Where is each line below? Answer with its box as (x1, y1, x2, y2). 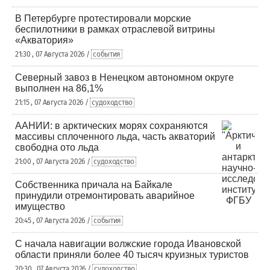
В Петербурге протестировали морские (15, 13, 191, 24)
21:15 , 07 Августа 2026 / (15, 98, 90, 107)
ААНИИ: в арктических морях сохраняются (15, 121, 208, 131)
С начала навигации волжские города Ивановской (15, 239, 241, 249)
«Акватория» (15, 35, 74, 45)
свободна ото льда (15, 142, 99, 152)
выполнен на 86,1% (15, 83, 103, 93)
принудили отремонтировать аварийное (15, 190, 195, 201)
